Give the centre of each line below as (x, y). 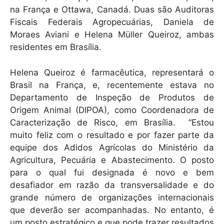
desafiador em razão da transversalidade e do (112, 185)
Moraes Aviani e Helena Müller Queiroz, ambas (112, 35)
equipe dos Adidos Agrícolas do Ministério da (112, 147)
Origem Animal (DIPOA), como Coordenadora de (112, 110)
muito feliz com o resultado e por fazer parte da (112, 135)
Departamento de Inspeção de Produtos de (112, 97)
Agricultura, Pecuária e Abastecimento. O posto (112, 160)
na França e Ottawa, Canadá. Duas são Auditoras (112, 10)
